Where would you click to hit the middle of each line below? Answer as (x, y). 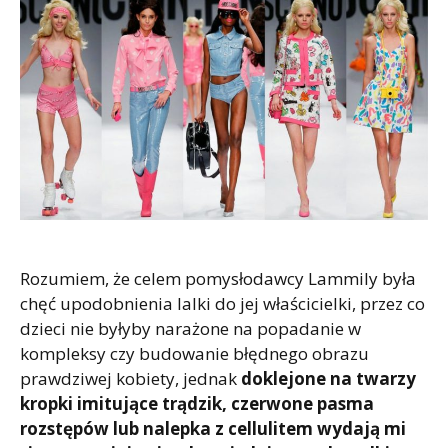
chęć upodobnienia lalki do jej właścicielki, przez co (222, 303)
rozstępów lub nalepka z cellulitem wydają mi (213, 428)
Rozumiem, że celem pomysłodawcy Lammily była (218, 278)
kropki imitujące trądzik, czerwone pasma (197, 403)
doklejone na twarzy (326, 378)
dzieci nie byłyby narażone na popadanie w (190, 328)
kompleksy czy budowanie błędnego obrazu (194, 353)
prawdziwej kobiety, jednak (128, 378)
